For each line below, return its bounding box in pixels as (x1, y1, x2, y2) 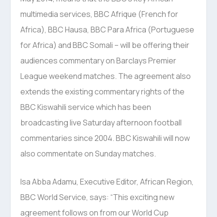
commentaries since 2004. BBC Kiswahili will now (20, 133, 190, 144)
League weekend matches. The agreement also (20, 71, 191, 82)
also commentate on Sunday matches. (20, 148, 156, 159)
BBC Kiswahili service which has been (20, 102, 152, 113)
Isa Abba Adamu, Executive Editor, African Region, (20, 176, 194, 187)
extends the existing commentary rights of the (20, 86, 185, 97)
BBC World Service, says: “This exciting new (20, 191, 175, 202)
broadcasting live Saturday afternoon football (20, 117, 182, 128)
